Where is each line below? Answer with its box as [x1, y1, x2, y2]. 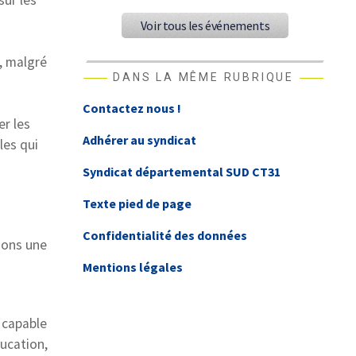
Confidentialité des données [83, 227, 248, 244]
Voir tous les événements [140, 17, 270, 34]
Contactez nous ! [83, 100, 182, 117]
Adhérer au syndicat [83, 132, 197, 149]
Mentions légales [83, 259, 184, 276]
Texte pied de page [83, 195, 192, 212]
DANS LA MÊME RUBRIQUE [113, 71, 294, 84]
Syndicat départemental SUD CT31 [83, 164, 281, 180]
